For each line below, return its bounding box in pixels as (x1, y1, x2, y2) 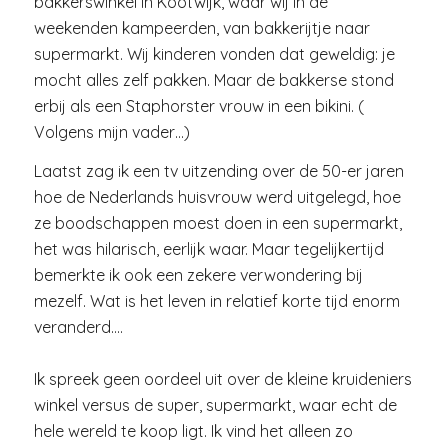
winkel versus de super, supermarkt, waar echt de (33, 395, 397, 416)
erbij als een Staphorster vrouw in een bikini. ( (33, 95, 364, 116)
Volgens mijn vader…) (33, 121, 190, 142)
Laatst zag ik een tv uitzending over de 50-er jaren (33, 161, 404, 182)
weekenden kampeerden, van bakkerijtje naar (33, 17, 370, 38)
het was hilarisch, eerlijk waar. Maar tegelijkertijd (33, 239, 384, 260)
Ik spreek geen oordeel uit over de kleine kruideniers (33, 369, 412, 390)
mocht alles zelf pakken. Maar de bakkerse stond (33, 69, 394, 90)
